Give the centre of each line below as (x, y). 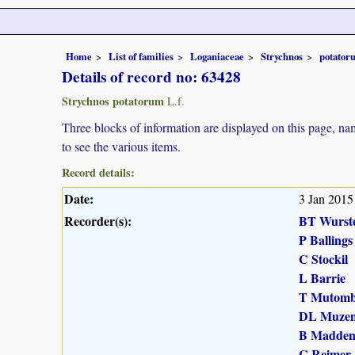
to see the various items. (121, 146)
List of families (141, 56)
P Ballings (326, 239)
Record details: (98, 172)
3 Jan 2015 (326, 198)
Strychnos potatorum (113, 101)
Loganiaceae (217, 56)
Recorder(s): (98, 220)
